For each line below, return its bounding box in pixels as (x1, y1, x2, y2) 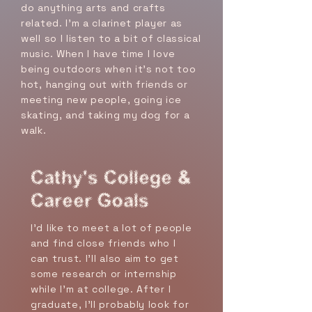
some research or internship (31, 267, 177, 280)
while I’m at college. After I (31, 283, 171, 295)
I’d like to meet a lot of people (31, 221, 192, 234)
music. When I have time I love (21, 47, 175, 60)
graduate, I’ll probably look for (31, 298, 189, 311)
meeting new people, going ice (21, 93, 182, 106)
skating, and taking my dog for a (21, 109, 190, 121)
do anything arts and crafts (21, 1, 166, 14)
